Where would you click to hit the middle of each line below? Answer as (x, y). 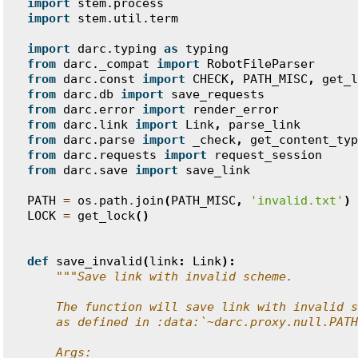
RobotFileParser (261, 64)
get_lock (106, 216)
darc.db (88, 94)
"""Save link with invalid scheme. (175, 276)
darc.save (95, 170)
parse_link (265, 125)
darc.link (95, 125)
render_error (236, 109)
